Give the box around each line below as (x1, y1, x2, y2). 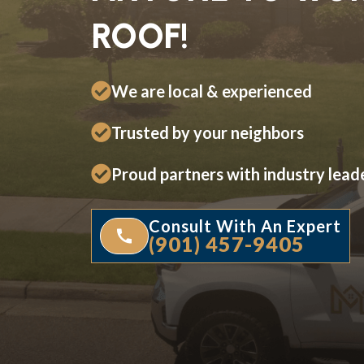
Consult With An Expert (149, 215, 341, 236)
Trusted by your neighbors (111, 122, 304, 142)
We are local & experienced (111, 80, 312, 101)
